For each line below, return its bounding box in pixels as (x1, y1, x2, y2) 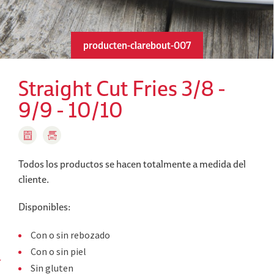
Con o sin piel (31, 245, 86, 257)
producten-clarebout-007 (83, 39, 191, 52)
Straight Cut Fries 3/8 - (18, 73, 225, 103)
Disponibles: (18, 200, 71, 213)
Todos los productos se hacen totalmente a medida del (18, 157, 246, 171)
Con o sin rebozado (31, 229, 110, 241)
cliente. (18, 172, 51, 186)
